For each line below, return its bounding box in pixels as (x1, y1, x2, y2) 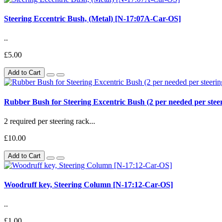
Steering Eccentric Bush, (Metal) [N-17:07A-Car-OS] (4, 14, 181, 23)
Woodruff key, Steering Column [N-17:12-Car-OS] (4, 180, 173, 189)
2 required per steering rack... (4, 116, 95, 125)
